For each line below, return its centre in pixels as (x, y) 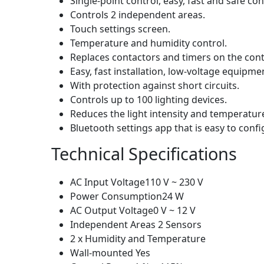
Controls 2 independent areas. (138, 14)
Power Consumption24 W (127, 196)
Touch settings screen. (120, 29)
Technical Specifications (144, 153)
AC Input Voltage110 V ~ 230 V (137, 182)
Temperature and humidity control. (148, 43)
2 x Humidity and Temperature (138, 238)
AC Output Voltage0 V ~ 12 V (133, 210)
